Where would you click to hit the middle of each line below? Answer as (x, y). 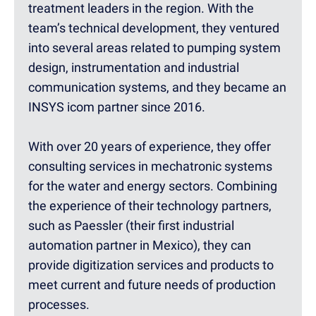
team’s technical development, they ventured (154, 28)
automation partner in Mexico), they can (140, 245)
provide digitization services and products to (151, 265)
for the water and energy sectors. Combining (153, 186)
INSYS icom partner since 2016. (117, 107)
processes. (59, 304)
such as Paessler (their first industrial (131, 225)
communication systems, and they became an (157, 87)
